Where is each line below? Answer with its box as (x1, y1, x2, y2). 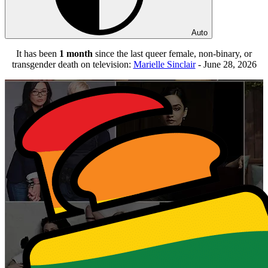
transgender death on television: (11, 59, 133, 69)
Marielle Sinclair (133, 59, 196, 69)
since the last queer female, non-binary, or (93, 48, 252, 59)
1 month (59, 48, 93, 59)
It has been (16, 48, 59, 59)
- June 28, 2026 (195, 59, 257, 69)
